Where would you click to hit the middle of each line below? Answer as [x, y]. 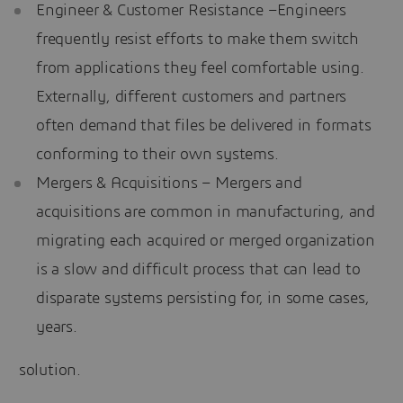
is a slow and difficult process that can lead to [198, 269]
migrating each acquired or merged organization [206, 241]
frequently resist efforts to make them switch [197, 39]
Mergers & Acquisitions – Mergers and [169, 183]
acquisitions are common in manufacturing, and [206, 212]
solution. [48, 370]
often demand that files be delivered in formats [204, 125]
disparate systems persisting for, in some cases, [203, 298]
